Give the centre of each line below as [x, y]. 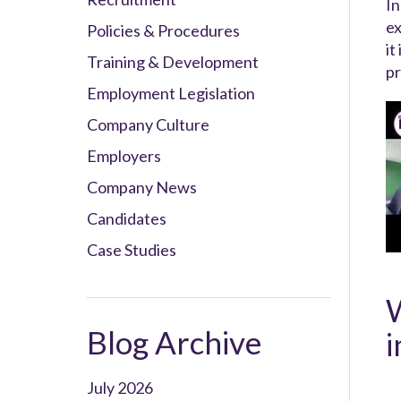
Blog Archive [174, 342]
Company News [142, 187]
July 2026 [120, 388]
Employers [124, 156]
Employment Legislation [171, 93]
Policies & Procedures [163, 30]
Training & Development [173, 62]
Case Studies [132, 250]
